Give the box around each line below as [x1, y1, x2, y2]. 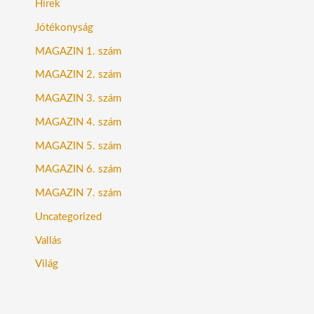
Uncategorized [35, 211, 102, 222]
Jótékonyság [35, 22, 93, 33]
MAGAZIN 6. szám [35, 164, 121, 175]
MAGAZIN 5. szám [35, 140, 121, 151]
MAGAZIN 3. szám [35, 93, 121, 104]
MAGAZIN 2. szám [35, 69, 121, 81]
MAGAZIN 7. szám [35, 188, 121, 199]
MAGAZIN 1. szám [35, 46, 121, 57]
